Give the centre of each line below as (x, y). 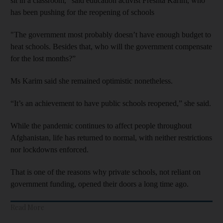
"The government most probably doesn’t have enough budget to (111, 34)
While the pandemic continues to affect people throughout (101, 125)
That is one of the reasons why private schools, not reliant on (106, 172)
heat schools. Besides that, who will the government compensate (111, 46)
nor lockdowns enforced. (50, 149)
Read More (27, 207)
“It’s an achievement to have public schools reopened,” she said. (111, 103)
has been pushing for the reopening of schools (82, 12)
